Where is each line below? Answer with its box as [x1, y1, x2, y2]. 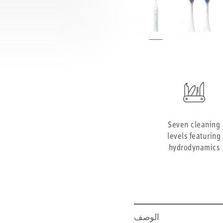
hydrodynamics [168, 144, 220, 153]
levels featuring [167, 132, 221, 141]
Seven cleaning [168, 121, 221, 130]
